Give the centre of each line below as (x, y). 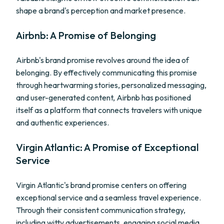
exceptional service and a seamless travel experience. (108, 197)
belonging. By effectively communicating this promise (106, 72)
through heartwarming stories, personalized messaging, (111, 85)
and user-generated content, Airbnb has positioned (103, 97)
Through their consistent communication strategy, (101, 210)
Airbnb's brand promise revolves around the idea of (102, 60)
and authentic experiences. (62, 122)
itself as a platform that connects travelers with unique (109, 110)
